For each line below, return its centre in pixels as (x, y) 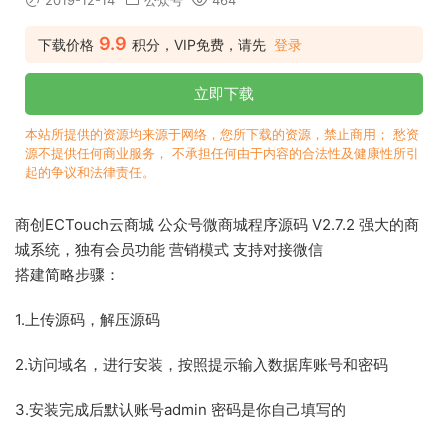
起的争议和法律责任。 (90, 172)
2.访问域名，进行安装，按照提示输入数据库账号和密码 (201, 365)
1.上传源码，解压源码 (87, 320)
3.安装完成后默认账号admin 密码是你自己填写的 (180, 410)
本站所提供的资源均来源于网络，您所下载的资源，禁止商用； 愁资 (222, 134)
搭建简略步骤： (67, 275)
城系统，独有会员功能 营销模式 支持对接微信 (169, 250)
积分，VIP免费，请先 (199, 45)
